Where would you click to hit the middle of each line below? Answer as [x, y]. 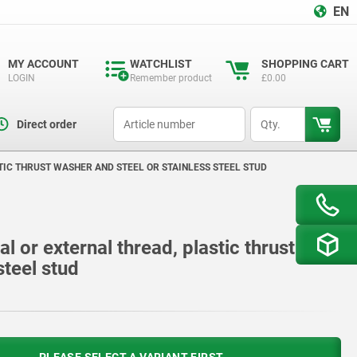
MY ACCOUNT [43, 64]
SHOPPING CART [305, 64]
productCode [141, 114]
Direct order [46, 124]
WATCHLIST [161, 64]
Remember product [171, 78]
